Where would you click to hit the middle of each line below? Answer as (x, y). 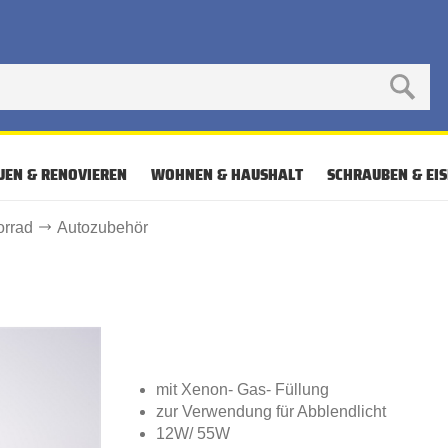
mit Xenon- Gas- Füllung (242, 389)
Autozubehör (102, 227)
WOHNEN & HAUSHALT (227, 174)
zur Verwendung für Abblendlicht (271, 411)
